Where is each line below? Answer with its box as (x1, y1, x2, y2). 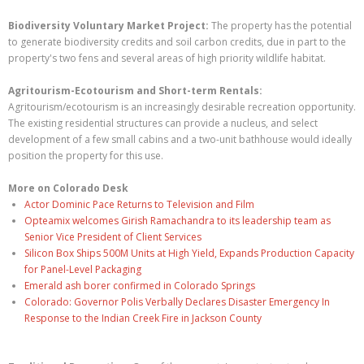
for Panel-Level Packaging (24, 262, 141, 276)
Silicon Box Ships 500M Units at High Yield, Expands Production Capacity (24, 246, 354, 260)
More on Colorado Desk (8, 181, 128, 195)
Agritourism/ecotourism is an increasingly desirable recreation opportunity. (8, 100, 356, 114)
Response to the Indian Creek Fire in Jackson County (24, 311, 262, 325)
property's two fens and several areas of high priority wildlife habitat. (8, 51, 326, 65)
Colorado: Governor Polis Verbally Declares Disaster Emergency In (24, 295, 330, 309)
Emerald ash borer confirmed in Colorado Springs (24, 279, 255, 292)
